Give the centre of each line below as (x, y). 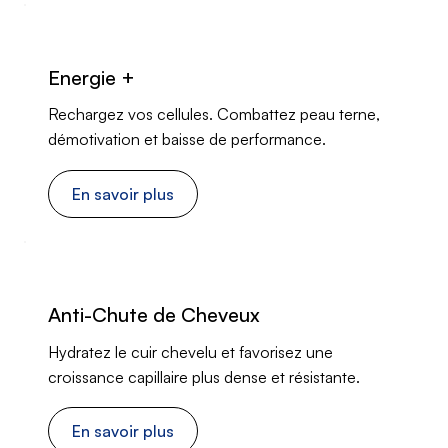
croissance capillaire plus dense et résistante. (203, 376)
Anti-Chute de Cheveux (153, 315)
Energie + (91, 77)
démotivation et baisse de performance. (186, 139)
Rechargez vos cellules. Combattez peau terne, (213, 114)
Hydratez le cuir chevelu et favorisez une (190, 351)
